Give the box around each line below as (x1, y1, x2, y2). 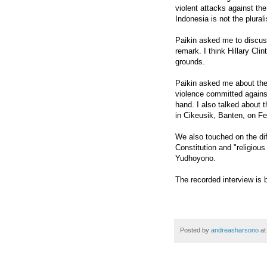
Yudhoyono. (175, 153, 216, 163)
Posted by (180, 226, 211, 234)
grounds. (175, 57, 205, 66)
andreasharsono (211, 226, 259, 234)
